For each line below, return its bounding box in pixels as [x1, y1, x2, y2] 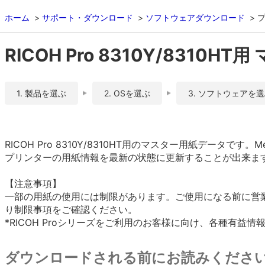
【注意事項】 [5, 177, 62, 189]
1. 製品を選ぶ [17, 88, 66, 98]
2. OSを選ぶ [104, 88, 150, 98]
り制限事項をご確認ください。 [5, 203, 137, 215]
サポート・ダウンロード [42, 12, 133, 22]
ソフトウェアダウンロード [146, 12, 245, 22]
